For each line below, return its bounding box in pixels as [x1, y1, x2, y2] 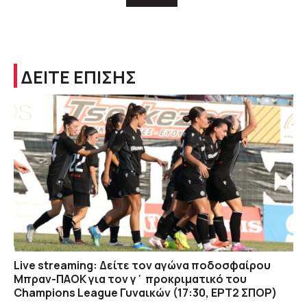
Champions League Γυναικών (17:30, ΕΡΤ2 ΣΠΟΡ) [14, 285, 277, 301]
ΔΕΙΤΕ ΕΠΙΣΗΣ [21, 64, 136, 89]
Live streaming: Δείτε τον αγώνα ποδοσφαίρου [14, 258, 271, 273]
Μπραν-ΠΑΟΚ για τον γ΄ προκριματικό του [14, 271, 247, 287]
